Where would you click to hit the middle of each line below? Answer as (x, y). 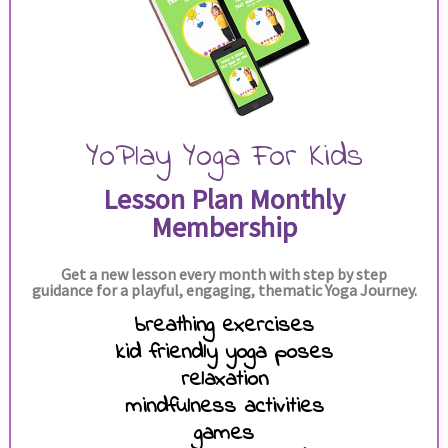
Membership (224, 227)
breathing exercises (224, 326)
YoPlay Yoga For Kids (224, 158)
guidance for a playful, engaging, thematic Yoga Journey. (224, 290)
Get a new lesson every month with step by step (224, 274)
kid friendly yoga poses (224, 353)
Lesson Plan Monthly (224, 199)
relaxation (224, 380)
